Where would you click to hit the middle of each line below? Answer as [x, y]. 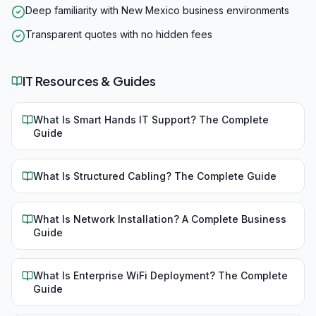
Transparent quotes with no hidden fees [119, 34]
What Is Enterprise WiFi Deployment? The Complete [160, 275]
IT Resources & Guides [89, 81]
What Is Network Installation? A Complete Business [160, 219]
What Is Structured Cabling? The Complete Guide [155, 176]
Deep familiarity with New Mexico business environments [157, 10]
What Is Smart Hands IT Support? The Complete [151, 120]
